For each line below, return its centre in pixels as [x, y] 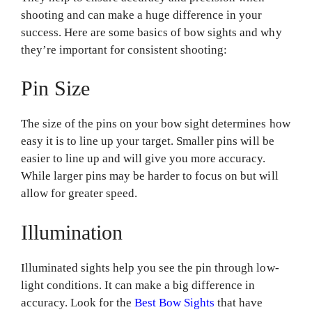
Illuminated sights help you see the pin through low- [150, 267]
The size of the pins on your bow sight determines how [156, 124]
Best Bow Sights [175, 302]
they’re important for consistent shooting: [126, 49]
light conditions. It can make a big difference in [138, 285]
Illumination [72, 232]
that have [239, 302]
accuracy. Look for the [78, 302]
